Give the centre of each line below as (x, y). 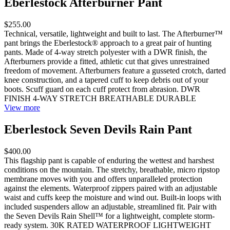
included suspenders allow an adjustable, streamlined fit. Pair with (110, 206)
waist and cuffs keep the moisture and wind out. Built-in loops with (113, 197)
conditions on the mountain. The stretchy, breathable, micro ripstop (112, 169)
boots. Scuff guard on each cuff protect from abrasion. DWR (102, 89)
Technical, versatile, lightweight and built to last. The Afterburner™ (113, 34)
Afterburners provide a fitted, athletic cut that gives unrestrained (107, 62)
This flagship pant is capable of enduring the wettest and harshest (109, 160)
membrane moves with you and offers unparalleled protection (103, 179)
